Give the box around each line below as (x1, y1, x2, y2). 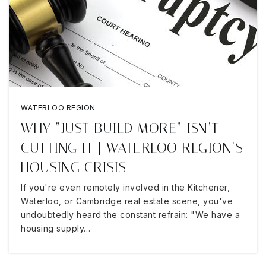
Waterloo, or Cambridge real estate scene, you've (21, 196, 233, 206)
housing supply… (21, 223, 91, 233)
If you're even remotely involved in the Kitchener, (21, 182, 230, 192)
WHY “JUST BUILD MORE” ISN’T (21, 120, 219, 137)
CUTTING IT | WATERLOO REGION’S (21, 140, 243, 156)
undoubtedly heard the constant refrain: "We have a (21, 210, 240, 220)
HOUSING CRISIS (21, 159, 126, 176)
